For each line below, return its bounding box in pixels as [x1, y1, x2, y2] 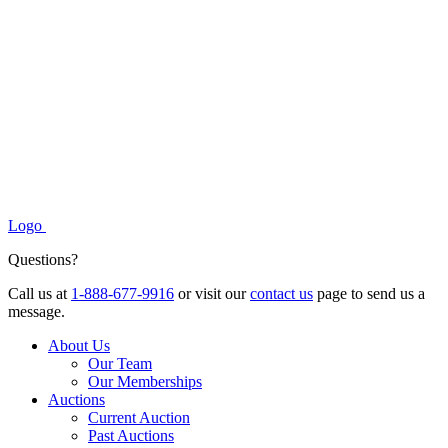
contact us [250, 285, 313, 303]
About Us [48, 337, 110, 355]
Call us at [8, 285, 71, 303]
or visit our [174, 285, 250, 303]
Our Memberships [88, 373, 202, 391]
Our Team [88, 355, 152, 373]
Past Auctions [88, 427, 174, 445]
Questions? [8, 251, 78, 269]
